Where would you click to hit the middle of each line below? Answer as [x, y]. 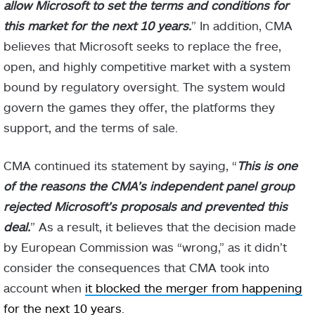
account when [44, 288]
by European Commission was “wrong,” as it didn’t [145, 247]
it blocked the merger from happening [194, 288]
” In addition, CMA [242, 26]
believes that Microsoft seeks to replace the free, [142, 46]
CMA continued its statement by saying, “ [120, 166]
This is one [267, 166]
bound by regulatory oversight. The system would [144, 87]
